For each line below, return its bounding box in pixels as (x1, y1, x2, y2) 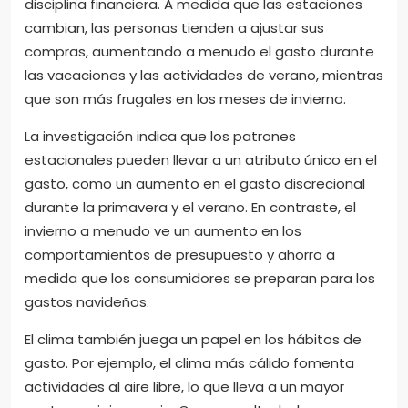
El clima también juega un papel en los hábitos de (25, 329, 362, 349)
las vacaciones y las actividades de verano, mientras (25, 65, 383, 85)
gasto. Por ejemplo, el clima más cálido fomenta (25, 352, 354, 372)
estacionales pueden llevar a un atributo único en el (25, 149, 377, 169)
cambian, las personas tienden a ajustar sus (25, 17, 324, 37)
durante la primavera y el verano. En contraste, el (25, 197, 356, 217)
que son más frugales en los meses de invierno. (25, 88, 346, 108)
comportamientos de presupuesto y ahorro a (25, 244, 335, 264)
